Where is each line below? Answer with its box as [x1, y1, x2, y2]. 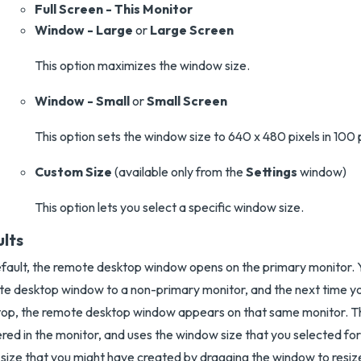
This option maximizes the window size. [35, 57, 250, 73]
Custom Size [35, 164, 112, 180]
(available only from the [112, 164, 246, 180]
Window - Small [35, 93, 130, 109]
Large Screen [150, 22, 234, 38]
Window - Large [35, 22, 133, 38]
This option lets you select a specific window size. [35, 199, 304, 215]
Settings [246, 164, 297, 180]
